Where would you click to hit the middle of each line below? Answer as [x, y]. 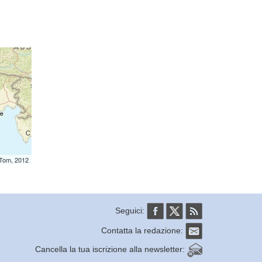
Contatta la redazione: [143, 230]
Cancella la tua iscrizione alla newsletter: [111, 249]
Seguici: [131, 210]
